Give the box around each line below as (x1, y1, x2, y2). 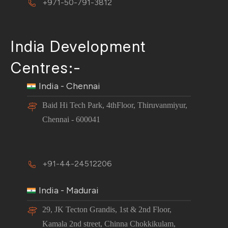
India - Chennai (39, 80, 101, 92)
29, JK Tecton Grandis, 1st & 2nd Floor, (42, 205, 172, 214)
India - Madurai (39, 184, 99, 196)
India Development (11, 37, 146, 56)
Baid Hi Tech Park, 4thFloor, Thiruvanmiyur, (42, 101, 188, 109)
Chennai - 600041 (42, 115, 101, 124)
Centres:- (11, 59, 81, 77)
